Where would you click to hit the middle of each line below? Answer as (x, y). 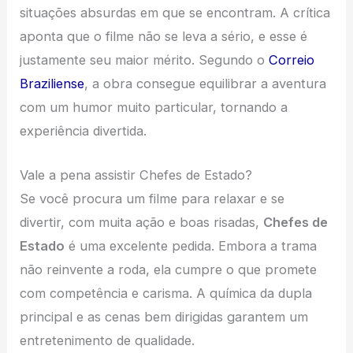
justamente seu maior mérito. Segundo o (145, 59)
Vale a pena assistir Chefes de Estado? (136, 175)
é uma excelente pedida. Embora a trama (191, 246)
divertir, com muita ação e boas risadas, (142, 223)
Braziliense (52, 83)
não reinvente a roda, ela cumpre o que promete (169, 270)
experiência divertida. (84, 130)
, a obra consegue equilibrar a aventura (206, 83)
